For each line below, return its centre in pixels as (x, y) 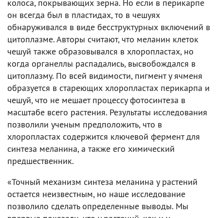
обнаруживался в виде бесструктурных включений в (109, 27)
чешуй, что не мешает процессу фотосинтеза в (96, 100)
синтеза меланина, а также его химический (91, 149)
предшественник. (41, 161)
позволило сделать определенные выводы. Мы (98, 206)
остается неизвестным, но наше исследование (96, 194)
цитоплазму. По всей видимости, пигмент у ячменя (105, 76)
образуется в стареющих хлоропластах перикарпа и (109, 88)
